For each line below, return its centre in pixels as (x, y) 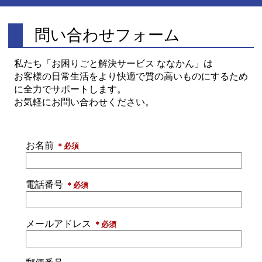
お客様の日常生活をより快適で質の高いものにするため (131, 77)
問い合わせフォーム (108, 35)
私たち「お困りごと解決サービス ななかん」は (114, 64)
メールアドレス (60, 224)
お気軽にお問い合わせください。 (85, 102)
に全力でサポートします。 (70, 89)
